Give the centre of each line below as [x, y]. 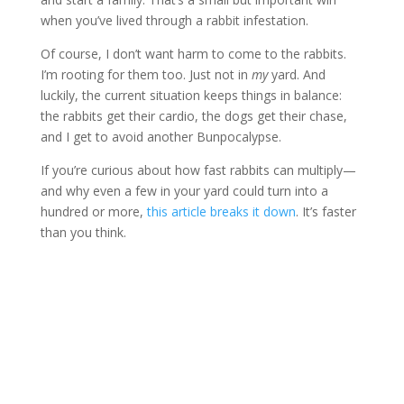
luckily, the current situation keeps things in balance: [191, 95]
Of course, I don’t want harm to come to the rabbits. [193, 53]
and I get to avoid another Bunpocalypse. [161, 136]
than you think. [83, 232]
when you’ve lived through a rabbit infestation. [174, 20]
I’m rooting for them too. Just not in [146, 74]
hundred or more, [93, 211]
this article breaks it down [221, 211]
